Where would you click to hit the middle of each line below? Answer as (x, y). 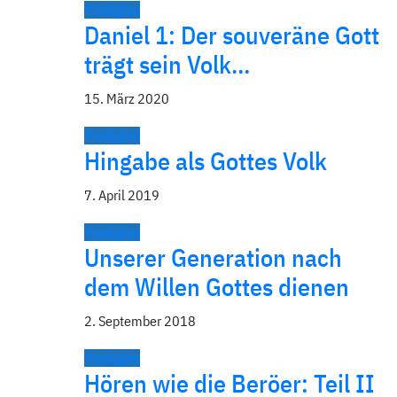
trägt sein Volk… (167, 64)
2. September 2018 (140, 321)
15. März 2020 (127, 98)
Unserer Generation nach (213, 257)
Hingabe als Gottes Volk (206, 161)
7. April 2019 (122, 195)
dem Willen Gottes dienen (217, 287)
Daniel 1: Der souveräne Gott (232, 35)
